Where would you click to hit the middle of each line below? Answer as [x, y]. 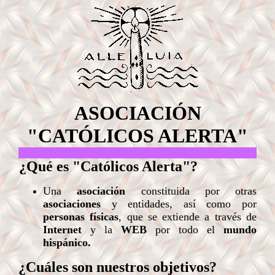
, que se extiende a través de [188, 217]
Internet [62, 230]
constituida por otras [191, 191]
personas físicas [81, 217]
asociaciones [72, 204]
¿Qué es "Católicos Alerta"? [108, 166]
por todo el [185, 230]
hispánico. [67, 242]
